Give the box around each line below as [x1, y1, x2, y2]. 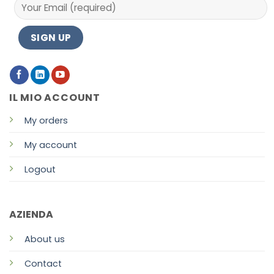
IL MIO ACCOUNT [9, 91, 100, 105]
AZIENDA [9, 207, 53, 221]
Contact [24, 257, 62, 270]
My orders [24, 114, 68, 127]
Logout [24, 163, 56, 176]
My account [24, 139, 77, 152]
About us [24, 232, 65, 245]
